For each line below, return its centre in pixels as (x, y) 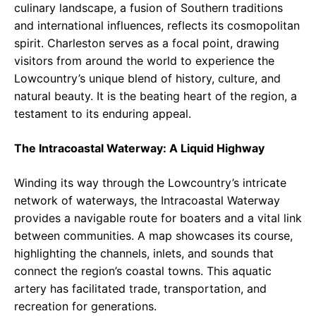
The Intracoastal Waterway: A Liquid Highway (139, 148)
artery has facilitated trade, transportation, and (140, 289)
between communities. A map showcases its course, (153, 236)
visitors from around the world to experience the (144, 61)
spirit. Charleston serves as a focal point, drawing (147, 43)
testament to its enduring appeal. (103, 114)
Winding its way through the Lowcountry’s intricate (150, 183)
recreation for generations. (85, 306)
